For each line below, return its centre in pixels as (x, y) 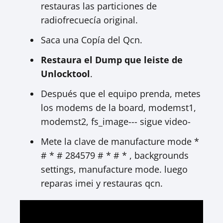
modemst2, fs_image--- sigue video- (116, 121)
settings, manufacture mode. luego (114, 169)
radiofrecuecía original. (89, 20)
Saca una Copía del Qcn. (92, 40)
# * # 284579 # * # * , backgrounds (115, 155)
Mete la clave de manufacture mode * (120, 141)
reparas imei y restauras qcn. (102, 183)
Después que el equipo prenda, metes (121, 94)
